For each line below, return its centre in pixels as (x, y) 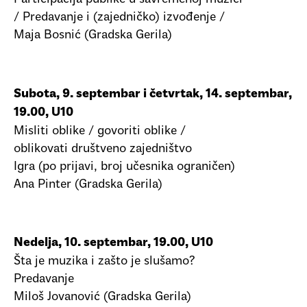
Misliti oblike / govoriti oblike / (100, 131)
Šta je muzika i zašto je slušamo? (105, 261)
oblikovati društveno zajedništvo (103, 149)
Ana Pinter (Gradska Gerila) (88, 184)
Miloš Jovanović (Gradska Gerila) (102, 297)
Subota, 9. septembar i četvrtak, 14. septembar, (153, 95)
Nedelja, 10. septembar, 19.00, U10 (113, 243)
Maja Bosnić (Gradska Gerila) (93, 36)
